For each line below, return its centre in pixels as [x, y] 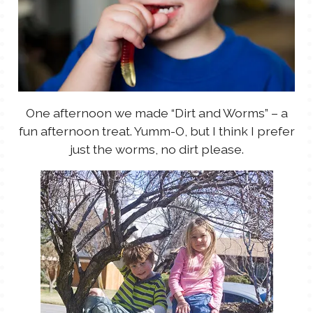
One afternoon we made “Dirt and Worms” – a [156, 112]
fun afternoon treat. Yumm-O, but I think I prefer [156, 131]
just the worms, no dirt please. [156, 149]
